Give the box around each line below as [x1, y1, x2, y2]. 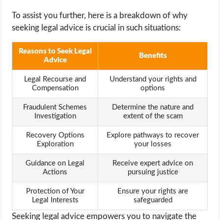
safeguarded [133, 196, 172, 204]
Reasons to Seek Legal [18, 48, 92, 55]
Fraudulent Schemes [23, 104, 87, 111]
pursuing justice [127, 168, 178, 176]
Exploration [36, 140, 74, 148]
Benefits [138, 52, 167, 60]
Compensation [31, 84, 79, 92]
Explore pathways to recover [107, 132, 199, 139]
